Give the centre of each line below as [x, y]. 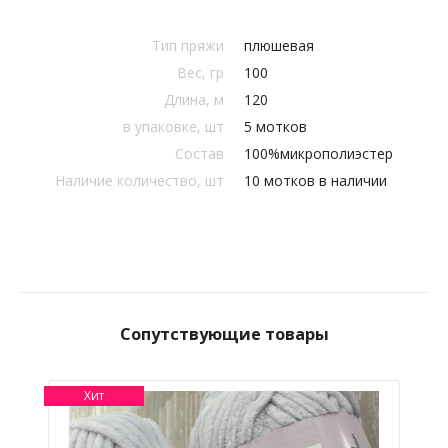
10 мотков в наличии [315, 180]
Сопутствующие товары [224, 334]
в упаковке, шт [173, 126]
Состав [199, 153]
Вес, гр [200, 72]
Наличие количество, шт [139, 180]
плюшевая [279, 45]
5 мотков [275, 126]
